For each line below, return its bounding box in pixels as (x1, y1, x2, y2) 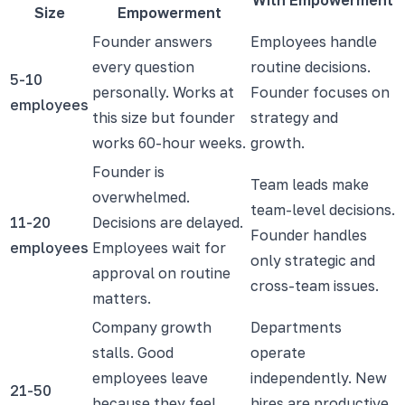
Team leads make (250, 174, 369, 193)
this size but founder (92, 108, 235, 127)
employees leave (92, 368, 208, 387)
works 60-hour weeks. (92, 133, 246, 152)
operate (250, 343, 306, 362)
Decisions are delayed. (92, 212, 243, 231)
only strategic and (250, 250, 375, 269)
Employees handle (250, 32, 377, 51)
